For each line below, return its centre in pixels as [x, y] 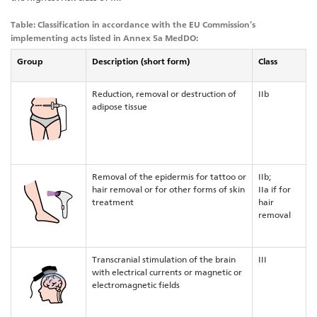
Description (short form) [141, 62]
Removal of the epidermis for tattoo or [169, 177]
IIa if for [275, 190]
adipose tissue [120, 107]
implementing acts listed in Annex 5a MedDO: [104, 38]
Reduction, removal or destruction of [164, 94]
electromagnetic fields [136, 285]
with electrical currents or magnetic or [167, 272]
